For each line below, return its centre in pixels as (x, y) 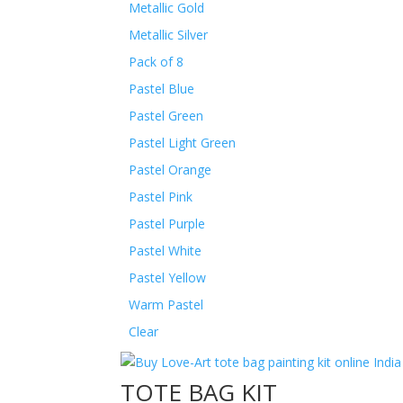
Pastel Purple (166, 224)
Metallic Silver (168, 35)
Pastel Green (166, 116)
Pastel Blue (161, 89)
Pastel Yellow (167, 278)
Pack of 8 (156, 62)
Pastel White (165, 251)
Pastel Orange (170, 170)
